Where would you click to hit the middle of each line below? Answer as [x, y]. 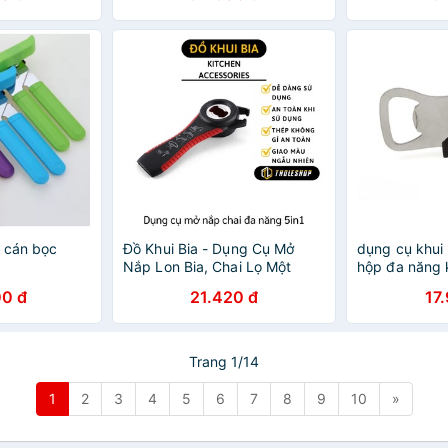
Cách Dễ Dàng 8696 [191, 284]
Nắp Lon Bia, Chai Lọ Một [207, 266]
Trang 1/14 [224, 361]
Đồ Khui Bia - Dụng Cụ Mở [209, 248]
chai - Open [396, 284]
